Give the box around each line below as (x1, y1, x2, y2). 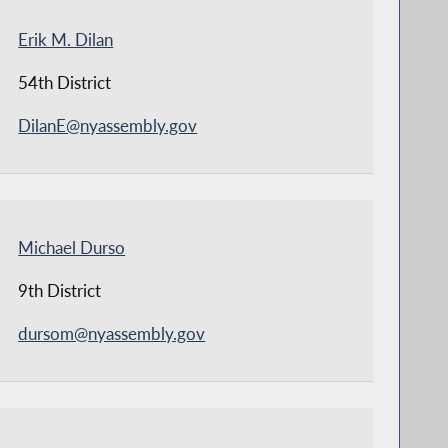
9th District (18, 279, 102, 301)
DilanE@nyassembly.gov (18, 114, 198, 136)
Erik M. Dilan (18, 28, 114, 50)
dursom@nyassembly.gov (18, 322, 206, 344)
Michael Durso (18, 236, 126, 258)
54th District (18, 71, 112, 93)
